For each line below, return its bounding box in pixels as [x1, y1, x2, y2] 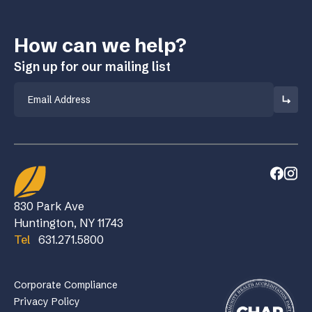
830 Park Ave [14, 198, 84, 213]
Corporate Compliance [14, 278, 118, 291]
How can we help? [14, 33, 187, 57]
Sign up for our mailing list [14, 58, 171, 75]
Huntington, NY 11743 [14, 215, 123, 230]
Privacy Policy [14, 295, 80, 308]
